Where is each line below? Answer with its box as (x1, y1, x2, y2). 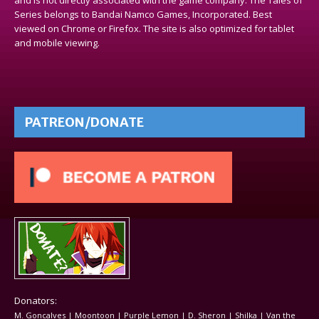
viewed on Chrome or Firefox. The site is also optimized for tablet (14, 21, 294, 35)
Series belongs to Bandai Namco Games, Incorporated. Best (14, 7, 272, 21)
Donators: (14, 293, 57, 307)
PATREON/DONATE (25, 113, 144, 130)
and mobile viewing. (14, 36, 100, 49)
